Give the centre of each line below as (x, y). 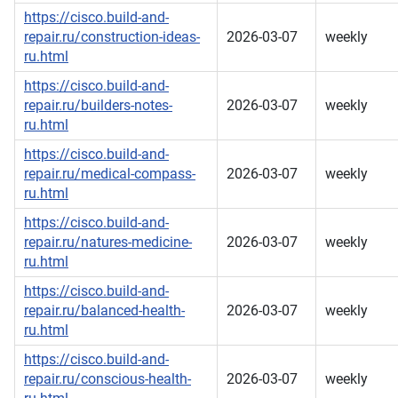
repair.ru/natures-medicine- (108, 243)
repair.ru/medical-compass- (110, 174)
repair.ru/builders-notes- (98, 106)
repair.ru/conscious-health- (107, 379)
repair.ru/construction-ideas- (112, 37)
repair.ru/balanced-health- (104, 311)
